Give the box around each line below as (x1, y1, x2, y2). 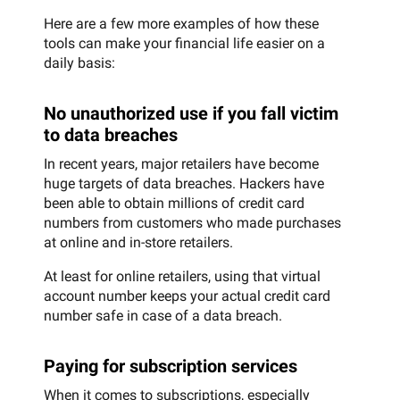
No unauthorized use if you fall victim (44, 102, 338, 124)
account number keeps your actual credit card (44, 287, 330, 304)
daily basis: (44, 54, 115, 71)
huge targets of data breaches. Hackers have (44, 174, 324, 192)
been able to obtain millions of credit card (44, 194, 304, 212)
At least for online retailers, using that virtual (44, 267, 321, 285)
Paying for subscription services (44, 354, 297, 377)
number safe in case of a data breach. (44, 306, 282, 324)
